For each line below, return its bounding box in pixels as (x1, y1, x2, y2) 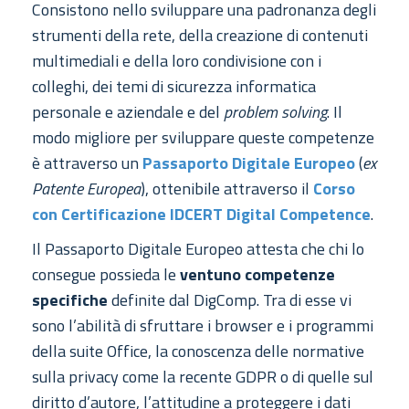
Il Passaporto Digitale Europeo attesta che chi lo (32, 236, 364, 262)
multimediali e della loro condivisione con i (32, 48, 321, 74)
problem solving (224, 100, 327, 125)
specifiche (32, 288, 108, 313)
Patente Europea (32, 176, 141, 202)
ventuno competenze (180, 262, 335, 288)
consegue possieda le (32, 262, 180, 288)
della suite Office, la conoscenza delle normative (32, 339, 364, 364)
